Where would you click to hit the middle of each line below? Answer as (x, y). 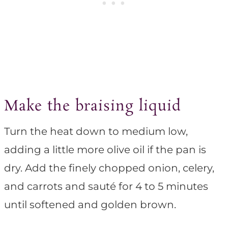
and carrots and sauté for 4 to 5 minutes (106, 187)
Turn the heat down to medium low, (96, 132)
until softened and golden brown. (90, 205)
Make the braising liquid (93, 107)
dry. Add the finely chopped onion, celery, (109, 168)
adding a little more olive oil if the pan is (105, 150)
